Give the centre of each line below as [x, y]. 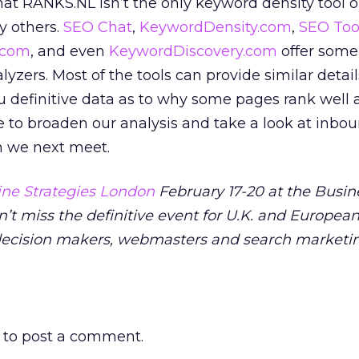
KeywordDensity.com [216, 27]
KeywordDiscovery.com [193, 51]
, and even [70, 51]
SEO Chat [98, 27]
